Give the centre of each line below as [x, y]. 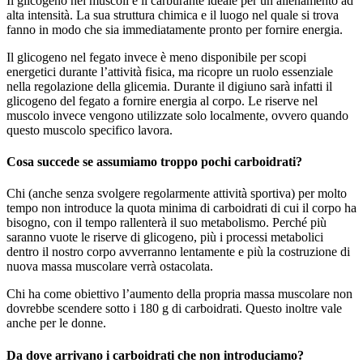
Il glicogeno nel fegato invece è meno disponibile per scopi [156, 57]
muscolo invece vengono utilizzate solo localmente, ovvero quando [177, 115]
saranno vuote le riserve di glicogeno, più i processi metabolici [165, 237]
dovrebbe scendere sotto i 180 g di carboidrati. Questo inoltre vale [174, 309]
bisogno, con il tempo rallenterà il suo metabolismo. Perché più [167, 223]
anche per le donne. [56, 323]
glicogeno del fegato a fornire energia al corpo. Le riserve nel [162, 100]
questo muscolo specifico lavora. [90, 130]
